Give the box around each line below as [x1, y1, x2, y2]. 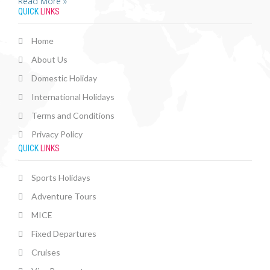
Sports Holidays [31, 172, 90, 183]
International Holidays [31, 92, 115, 102]
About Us [31, 54, 67, 65]
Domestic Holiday [31, 73, 97, 84]
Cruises [31, 247, 60, 258]
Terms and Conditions [31, 110, 115, 121]
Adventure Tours [31, 191, 96, 202]
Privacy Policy [31, 129, 83, 140]
